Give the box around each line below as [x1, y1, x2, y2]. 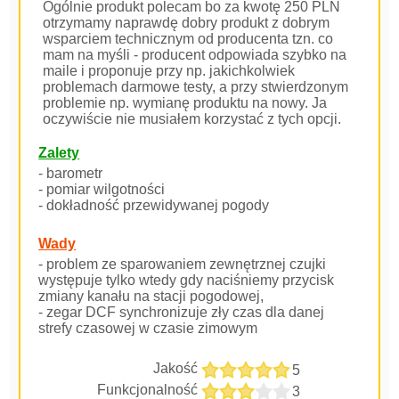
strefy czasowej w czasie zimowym [38, 321, 258, 336]
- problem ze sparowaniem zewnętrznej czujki [38, 256, 327, 272]
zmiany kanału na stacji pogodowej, [38, 289, 265, 304]
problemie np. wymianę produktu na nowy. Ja [43, 95, 328, 110]
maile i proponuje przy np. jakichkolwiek [43, 63, 296, 78]
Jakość [153, 361, 198, 376]
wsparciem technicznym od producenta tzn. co [43, 31, 334, 46]
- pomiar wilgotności [38, 182, 166, 197]
